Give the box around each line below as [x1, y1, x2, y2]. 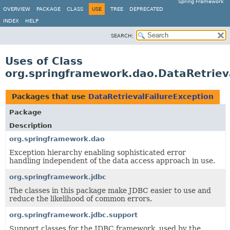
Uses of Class [5, 55, 83, 67]
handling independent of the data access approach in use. [9, 157, 215, 165]
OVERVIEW [3, 6, 30, 12]
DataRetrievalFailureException [88, 92, 214, 101]
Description [9, 122, 52, 129]
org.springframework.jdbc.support [9, 211, 138, 219]
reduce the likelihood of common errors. [9, 195, 152, 203]
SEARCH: [111, 33, 133, 39]
